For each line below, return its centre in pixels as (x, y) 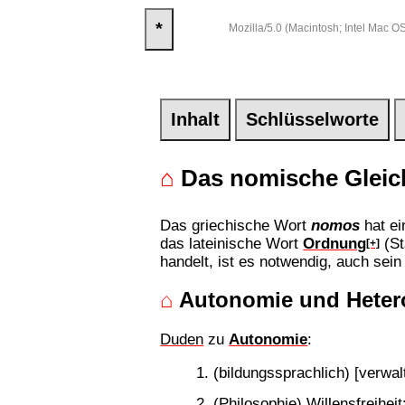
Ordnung (335, 243)
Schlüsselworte (313, 119)
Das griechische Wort (236, 225)
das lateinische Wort (232, 243)
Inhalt (196, 119)
